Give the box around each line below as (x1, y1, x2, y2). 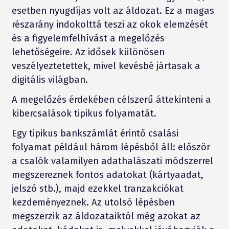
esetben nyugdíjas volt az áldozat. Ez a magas (11, 5, 214, 16)
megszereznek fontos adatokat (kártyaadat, (11, 169, 203, 180)
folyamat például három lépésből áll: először (11, 141, 210, 153)
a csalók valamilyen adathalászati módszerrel (11, 155, 213, 167)
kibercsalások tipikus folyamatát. (11, 107, 156, 119)
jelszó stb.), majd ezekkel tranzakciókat (11, 182, 184, 194)
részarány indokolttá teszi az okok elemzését (11, 18, 208, 30)
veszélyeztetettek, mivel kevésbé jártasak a (11, 60, 200, 72)
